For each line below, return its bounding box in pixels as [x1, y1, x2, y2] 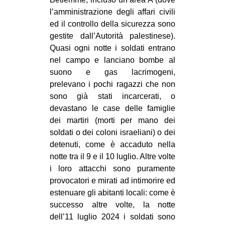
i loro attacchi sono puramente [50, 164, 175, 173]
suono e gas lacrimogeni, [50, 67, 175, 76]
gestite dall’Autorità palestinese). [50, 31, 175, 40]
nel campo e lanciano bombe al [50, 55, 175, 64]
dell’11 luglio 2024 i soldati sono [50, 212, 175, 221]
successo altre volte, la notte [50, 200, 175, 209]
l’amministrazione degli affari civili [50, 7, 175, 16]
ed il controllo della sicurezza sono [50, 19, 175, 28]
